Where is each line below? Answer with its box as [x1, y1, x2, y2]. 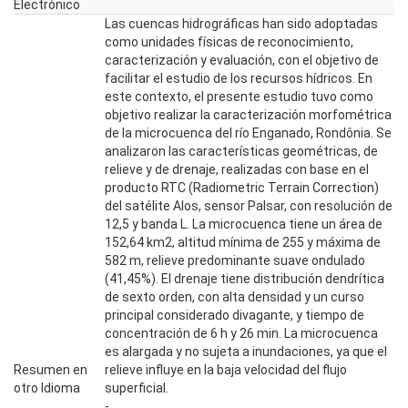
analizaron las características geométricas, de [105, 144, 378, 158]
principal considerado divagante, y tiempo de [105, 308, 364, 322]
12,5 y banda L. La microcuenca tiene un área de [105, 217, 382, 231]
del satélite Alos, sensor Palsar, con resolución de [105, 199, 393, 213]
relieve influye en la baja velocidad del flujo [105, 362, 347, 377]
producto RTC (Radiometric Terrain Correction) [105, 180, 379, 195]
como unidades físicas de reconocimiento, [105, 35, 353, 49]
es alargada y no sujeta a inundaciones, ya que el [105, 344, 387, 359]
